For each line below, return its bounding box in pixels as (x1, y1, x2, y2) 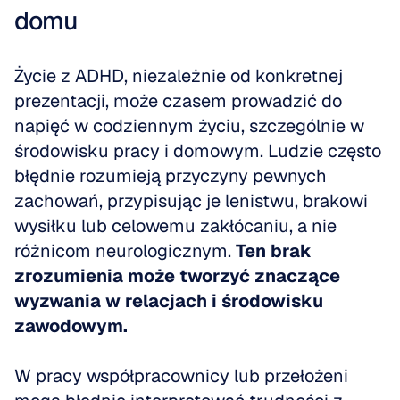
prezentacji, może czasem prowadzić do (14, 89, 342, 112)
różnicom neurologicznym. (14, 239, 236, 262)
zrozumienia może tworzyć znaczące (14, 264, 340, 287)
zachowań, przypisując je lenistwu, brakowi (14, 189, 368, 212)
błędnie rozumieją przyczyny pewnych (14, 164, 327, 187)
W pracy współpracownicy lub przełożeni (14, 364, 348, 387)
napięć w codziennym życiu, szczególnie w (14, 114, 364, 137)
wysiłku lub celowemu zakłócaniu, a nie (14, 214, 337, 237)
